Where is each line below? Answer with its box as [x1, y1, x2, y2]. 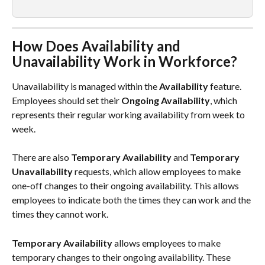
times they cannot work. [12, 208, 108, 220]
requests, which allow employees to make [73, 166, 243, 177]
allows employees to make [112, 237, 222, 248]
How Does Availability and [12, 37, 183, 54]
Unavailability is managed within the [12, 80, 159, 92]
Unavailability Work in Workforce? [12, 52, 237, 70]
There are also [12, 151, 71, 163]
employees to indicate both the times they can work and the [12, 194, 253, 206]
